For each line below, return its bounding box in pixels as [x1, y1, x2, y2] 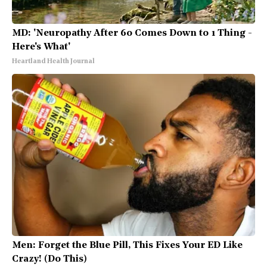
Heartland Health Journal [12, 58, 95, 66]
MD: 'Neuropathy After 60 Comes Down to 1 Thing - [12, 29, 252, 39]
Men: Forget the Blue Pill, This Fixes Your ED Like [12, 241, 243, 251]
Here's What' [12, 42, 70, 52]
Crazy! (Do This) [12, 254, 87, 265]
